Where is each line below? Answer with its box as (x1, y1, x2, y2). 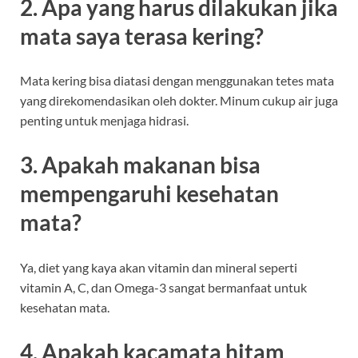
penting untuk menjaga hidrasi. (20, 113, 189, 129)
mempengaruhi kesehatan (20, 180, 279, 208)
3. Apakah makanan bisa (20, 151, 261, 179)
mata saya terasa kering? (20, 22, 264, 50)
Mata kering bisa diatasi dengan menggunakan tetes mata (20, 73, 334, 89)
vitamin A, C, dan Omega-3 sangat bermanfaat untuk (20, 279, 307, 295)
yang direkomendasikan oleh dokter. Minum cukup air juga (20, 93, 338, 109)
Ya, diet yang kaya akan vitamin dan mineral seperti (20, 259, 297, 275)
